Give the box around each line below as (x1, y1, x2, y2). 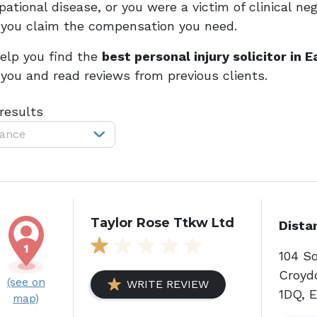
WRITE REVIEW (127, 277, 209, 291)
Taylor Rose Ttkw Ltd (91, 215, 235, 231)
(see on (6, 275, 45, 289)
